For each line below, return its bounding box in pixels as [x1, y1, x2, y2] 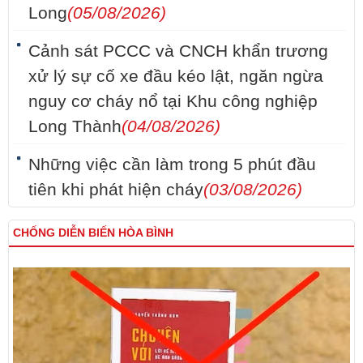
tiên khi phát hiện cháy [28, 180, 203, 200]
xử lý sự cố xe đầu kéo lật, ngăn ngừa [28, 66, 323, 87]
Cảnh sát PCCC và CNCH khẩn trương [28, 41, 328, 62]
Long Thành [28, 117, 122, 137]
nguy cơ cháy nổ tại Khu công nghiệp [28, 92, 318, 112]
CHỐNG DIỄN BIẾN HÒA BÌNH [13, 226, 173, 240]
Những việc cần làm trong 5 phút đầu [28, 155, 316, 175]
